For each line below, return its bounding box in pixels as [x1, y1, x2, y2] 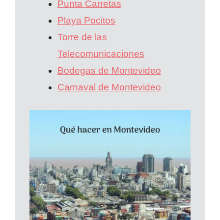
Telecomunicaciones [57, 49, 144, 59]
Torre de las [57, 32, 107, 43]
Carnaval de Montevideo [57, 82, 161, 93]
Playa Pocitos [57, 15, 115, 26]
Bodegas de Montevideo [57, 65, 161, 76]
